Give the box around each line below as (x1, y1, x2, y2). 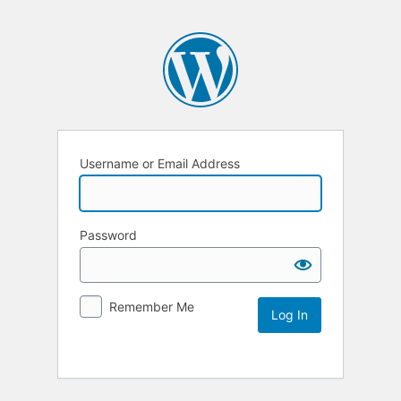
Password (80, 226, 137, 243)
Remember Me (109, 298, 194, 314)
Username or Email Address (80, 155, 240, 171)
